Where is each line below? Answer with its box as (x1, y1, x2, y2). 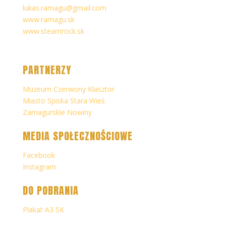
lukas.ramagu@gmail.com (22, 3, 106, 13)
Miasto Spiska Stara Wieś (22, 95, 105, 105)
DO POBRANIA (22, 182, 79, 198)
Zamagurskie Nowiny (22, 107, 92, 117)
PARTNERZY (22, 62, 71, 78)
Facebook (22, 150, 55, 160)
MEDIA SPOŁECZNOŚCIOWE (22, 128, 133, 144)
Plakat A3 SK (22, 204, 64, 214)
